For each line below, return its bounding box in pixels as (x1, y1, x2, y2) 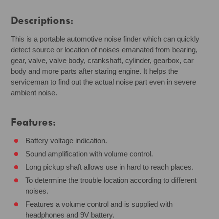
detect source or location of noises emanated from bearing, (11, 45, 198, 54)
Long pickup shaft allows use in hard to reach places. (25, 163, 194, 171)
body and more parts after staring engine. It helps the (11, 67, 178, 75)
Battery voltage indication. (25, 136, 108, 145)
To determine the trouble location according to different (25, 176, 197, 184)
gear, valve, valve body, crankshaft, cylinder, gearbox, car (11, 56, 194, 65)
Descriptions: (11, 13, 74, 27)
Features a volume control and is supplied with (25, 200, 173, 208)
